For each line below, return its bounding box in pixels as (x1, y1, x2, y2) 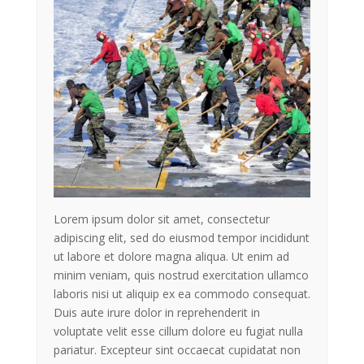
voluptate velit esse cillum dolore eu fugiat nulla (53, 323, 303, 339)
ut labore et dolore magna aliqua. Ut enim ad (53, 248, 289, 264)
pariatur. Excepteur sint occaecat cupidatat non (53, 341, 301, 357)
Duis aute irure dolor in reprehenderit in (53, 304, 260, 320)
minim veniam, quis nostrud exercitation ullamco (53, 266, 309, 283)
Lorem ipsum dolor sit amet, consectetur (53, 210, 270, 227)
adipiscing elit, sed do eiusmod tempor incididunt (53, 229, 310, 245)
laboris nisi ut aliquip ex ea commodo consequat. (53, 285, 310, 301)
